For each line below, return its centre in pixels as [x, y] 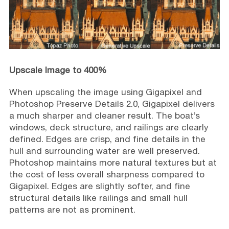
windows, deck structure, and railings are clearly [109, 128]
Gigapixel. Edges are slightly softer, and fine [99, 186]
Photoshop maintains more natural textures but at [113, 163]
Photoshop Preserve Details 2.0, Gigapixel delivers [112, 104]
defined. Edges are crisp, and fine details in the [107, 139]
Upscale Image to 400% [58, 70]
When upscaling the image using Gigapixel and [105, 92]
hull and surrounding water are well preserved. [104, 151]
